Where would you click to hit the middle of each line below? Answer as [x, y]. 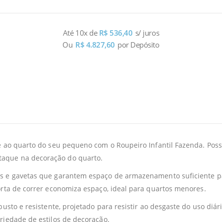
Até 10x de [81, 32]
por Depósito [139, 44]
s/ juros [147, 32]
